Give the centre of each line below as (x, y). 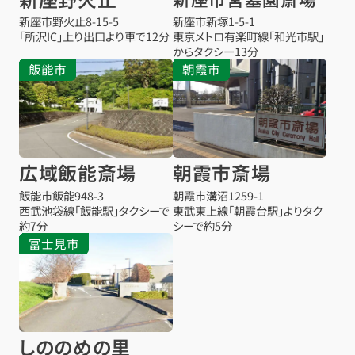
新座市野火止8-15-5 (69, 21)
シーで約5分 (203, 225)
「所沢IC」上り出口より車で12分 (94, 36)
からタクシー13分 (216, 51)
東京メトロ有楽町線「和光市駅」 (249, 36)
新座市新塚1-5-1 (214, 21)
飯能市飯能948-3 (61, 195)
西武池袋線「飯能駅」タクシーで (94, 210)
